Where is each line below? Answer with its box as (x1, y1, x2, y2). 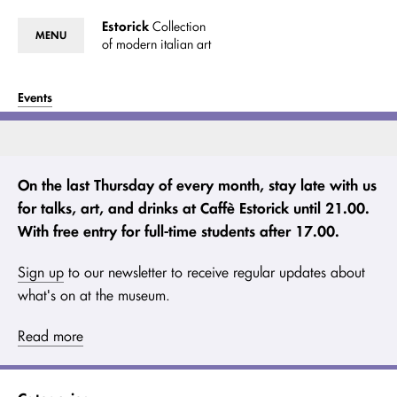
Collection (149, 19, 206, 35)
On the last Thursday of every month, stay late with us (18, 175, 377, 194)
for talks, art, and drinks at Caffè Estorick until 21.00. (18, 198, 370, 217)
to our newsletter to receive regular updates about (64, 263, 365, 281)
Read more (18, 327, 83, 345)
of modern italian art (102, 36, 211, 52)
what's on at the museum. (18, 286, 170, 304)
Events (18, 90, 52, 105)
